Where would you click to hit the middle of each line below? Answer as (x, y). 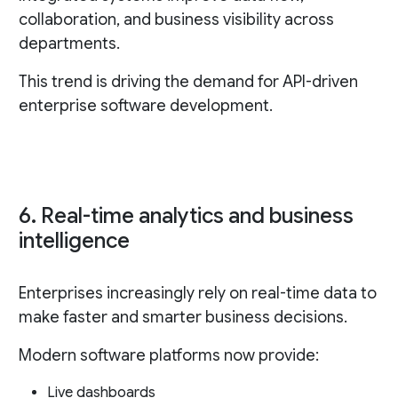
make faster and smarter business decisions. (183, 318)
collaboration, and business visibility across (176, 20)
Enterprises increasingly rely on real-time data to (197, 294)
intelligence (74, 241)
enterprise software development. (145, 106)
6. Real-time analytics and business (186, 216)
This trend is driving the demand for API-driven (188, 82)
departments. (69, 44)
